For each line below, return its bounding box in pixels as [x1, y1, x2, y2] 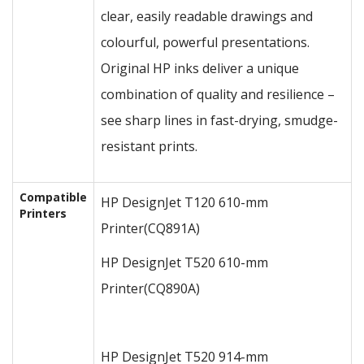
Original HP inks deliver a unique [101, 59, 299, 77]
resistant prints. [101, 137, 197, 155]
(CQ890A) [144, 279, 200, 297]
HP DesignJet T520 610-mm [101, 253, 268, 271]
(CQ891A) [144, 219, 200, 237]
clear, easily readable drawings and [101, 7, 313, 25]
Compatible [19, 189, 87, 205]
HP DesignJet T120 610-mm [101, 193, 268, 211]
